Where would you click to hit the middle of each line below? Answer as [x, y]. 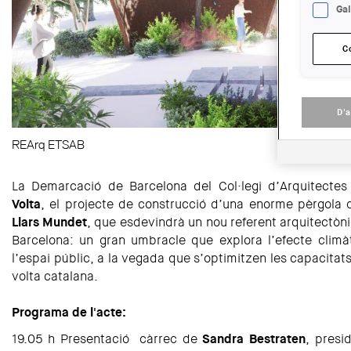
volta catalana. [55, 277]
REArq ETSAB [48, 145]
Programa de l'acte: [69, 313]
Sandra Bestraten [254, 339]
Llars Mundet [49, 223]
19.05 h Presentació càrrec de [107, 339]
